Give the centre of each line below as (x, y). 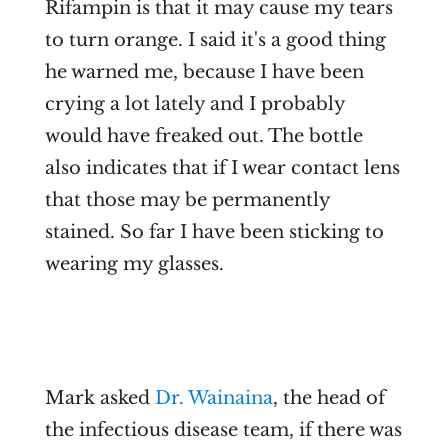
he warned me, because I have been (204, 72)
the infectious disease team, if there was (223, 430)
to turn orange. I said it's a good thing (215, 40)
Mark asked (99, 398)
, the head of (328, 398)
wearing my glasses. (134, 264)
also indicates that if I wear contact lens (222, 168)
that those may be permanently (187, 200)
